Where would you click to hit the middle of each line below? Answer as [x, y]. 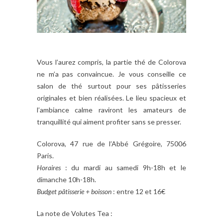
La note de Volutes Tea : [75, 214]
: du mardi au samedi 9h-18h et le [123, 168]
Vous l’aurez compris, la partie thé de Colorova [111, 62]
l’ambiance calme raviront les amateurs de [111, 110]
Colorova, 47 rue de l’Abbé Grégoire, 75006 [111, 144]
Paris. [45, 156]
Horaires [49, 168]
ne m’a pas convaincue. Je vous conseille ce [111, 74]
